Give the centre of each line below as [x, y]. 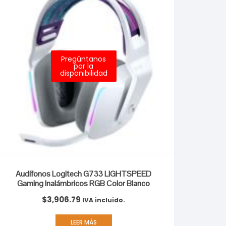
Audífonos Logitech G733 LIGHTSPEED [84, 174]
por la [84, 66]
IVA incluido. [104, 200]
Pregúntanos [84, 59]
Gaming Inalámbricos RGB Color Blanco [84, 184]
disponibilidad [83, 73]
